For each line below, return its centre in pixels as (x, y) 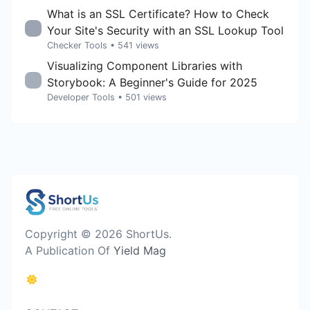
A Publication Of (69, 250)
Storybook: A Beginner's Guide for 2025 (152, 82)
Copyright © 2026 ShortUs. (98, 234)
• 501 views (142, 97)
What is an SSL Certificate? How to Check (158, 13)
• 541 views (135, 45)
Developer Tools (81, 97)
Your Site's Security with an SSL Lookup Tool (165, 30)
